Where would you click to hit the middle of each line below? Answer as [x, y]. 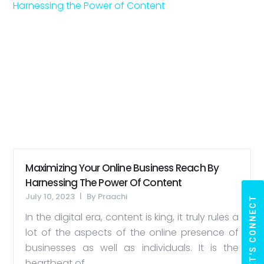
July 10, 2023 [50, 197]
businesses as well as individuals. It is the [132, 248]
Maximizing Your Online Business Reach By [122, 168]
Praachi [113, 197]
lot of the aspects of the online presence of [132, 233]
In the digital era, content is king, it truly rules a [132, 217]
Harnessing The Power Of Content [104, 183]
